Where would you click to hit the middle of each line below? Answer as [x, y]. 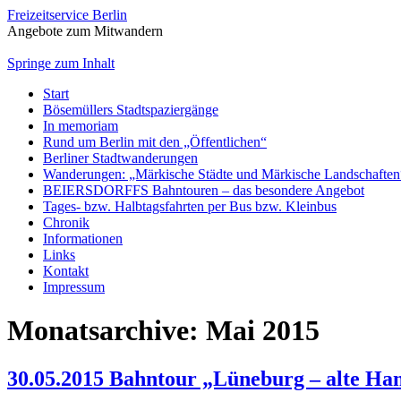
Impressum [74, 287]
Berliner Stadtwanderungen [120, 158]
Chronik [66, 222]
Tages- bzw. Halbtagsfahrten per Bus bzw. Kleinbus [190, 206]
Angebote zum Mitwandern [85, 31]
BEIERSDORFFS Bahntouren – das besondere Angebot [204, 190]
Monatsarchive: [107, 331]
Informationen [83, 239]
